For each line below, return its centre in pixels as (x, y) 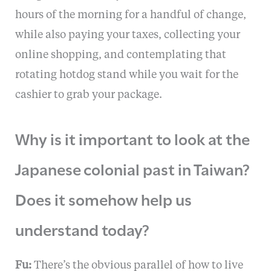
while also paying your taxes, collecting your (127, 35)
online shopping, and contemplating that (120, 55)
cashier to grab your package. (88, 95)
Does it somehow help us (103, 198)
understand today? (82, 228)
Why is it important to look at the (132, 138)
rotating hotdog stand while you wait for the (126, 75)
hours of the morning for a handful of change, (130, 15)
